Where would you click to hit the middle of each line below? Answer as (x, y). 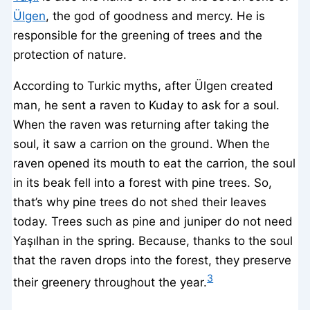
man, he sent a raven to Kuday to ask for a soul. (147, 105)
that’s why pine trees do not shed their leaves (140, 202)
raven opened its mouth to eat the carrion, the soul (155, 163)
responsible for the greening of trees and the (138, 35)
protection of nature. (70, 54)
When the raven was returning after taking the (142, 124)
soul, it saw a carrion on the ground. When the (142, 144)
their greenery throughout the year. (110, 282)
